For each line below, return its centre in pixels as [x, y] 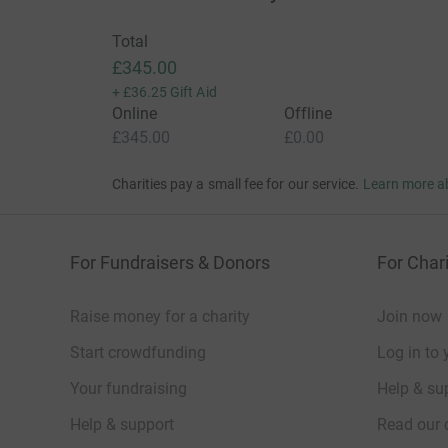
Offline [308, 113]
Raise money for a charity [160, 316]
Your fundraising [128, 388]
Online [134, 113]
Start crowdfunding [138, 352]
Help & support [122, 424]
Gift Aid [193, 91]
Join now [409, 316]
